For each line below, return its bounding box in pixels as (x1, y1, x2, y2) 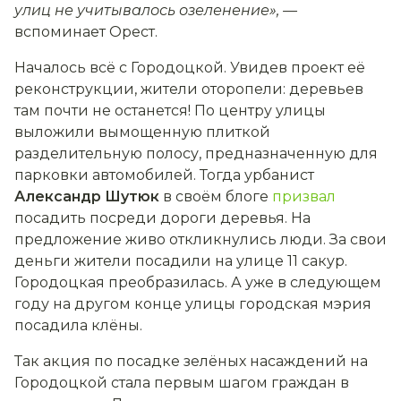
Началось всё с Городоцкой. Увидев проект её (14, 58, 365, 76)
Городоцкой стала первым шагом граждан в (14, 373, 349, 391)
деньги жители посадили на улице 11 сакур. (14, 252, 347, 269)
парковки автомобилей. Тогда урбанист (14, 166, 314, 183)
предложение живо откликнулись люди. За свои (14, 230, 387, 248)
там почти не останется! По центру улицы (14, 101, 326, 119)
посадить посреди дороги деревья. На (14, 209, 311, 226)
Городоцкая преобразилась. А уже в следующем (14, 273, 381, 291)
